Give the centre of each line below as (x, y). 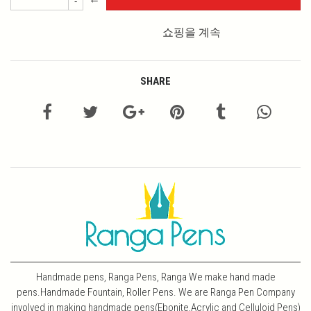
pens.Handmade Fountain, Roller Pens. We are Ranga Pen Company (155, 293)
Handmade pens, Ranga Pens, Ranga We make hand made (155, 277)
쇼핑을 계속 (192, 33)
